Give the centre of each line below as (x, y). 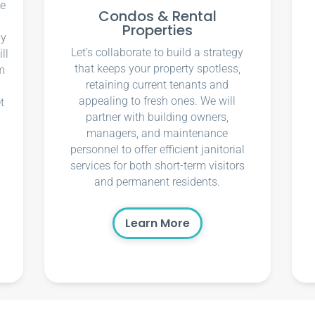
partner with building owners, (157, 117)
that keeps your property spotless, (157, 69)
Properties (157, 31)
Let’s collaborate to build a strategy (157, 53)
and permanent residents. (157, 182)
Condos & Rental (157, 17)
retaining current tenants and (157, 85)
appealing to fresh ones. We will (157, 101)
